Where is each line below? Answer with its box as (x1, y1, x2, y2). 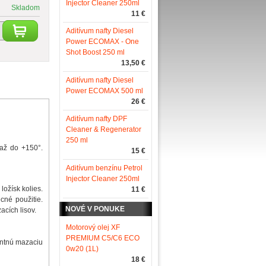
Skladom (11, 4, 40, 12)
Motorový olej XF (66, 223, 120, 232)
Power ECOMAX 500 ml (66, 87, 143, 95)
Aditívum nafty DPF (66, 115, 127, 123)
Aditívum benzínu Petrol (66, 164, 142, 172)
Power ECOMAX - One (66, 37, 139, 46)
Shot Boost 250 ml (66, 48, 125, 56)
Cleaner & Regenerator (66, 125, 141, 134)
